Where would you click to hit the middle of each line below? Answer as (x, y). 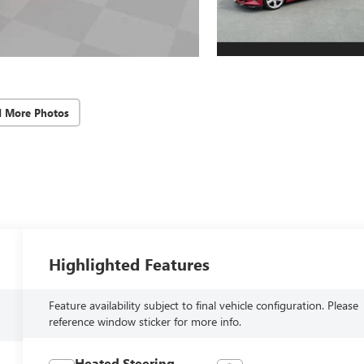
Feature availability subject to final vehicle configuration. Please (204, 305)
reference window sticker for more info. (145, 322)
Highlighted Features (130, 264)
